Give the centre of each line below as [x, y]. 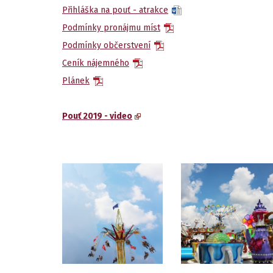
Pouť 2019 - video [97, 116]
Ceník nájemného [96, 63]
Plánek [76, 81]
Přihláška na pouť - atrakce [115, 10]
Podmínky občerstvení [106, 45]
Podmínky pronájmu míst [111, 28]
